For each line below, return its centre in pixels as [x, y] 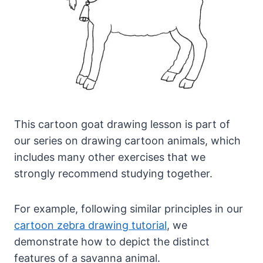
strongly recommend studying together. [113, 174]
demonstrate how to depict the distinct [112, 242]
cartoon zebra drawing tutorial [90, 225]
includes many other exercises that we [110, 157]
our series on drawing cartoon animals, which [127, 141]
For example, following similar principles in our [129, 209]
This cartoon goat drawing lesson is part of [122, 124]
